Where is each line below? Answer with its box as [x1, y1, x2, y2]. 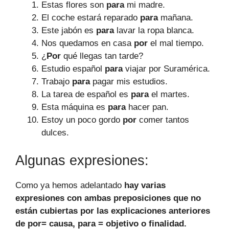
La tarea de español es [41, 89, 131, 99]
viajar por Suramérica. [123, 64, 210, 74]
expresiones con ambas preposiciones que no [15, 193, 201, 203]
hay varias [124, 180, 166, 190]
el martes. [149, 89, 190, 99]
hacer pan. [126, 102, 169, 112]
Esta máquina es [41, 102, 108, 112]
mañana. [158, 13, 193, 22]
